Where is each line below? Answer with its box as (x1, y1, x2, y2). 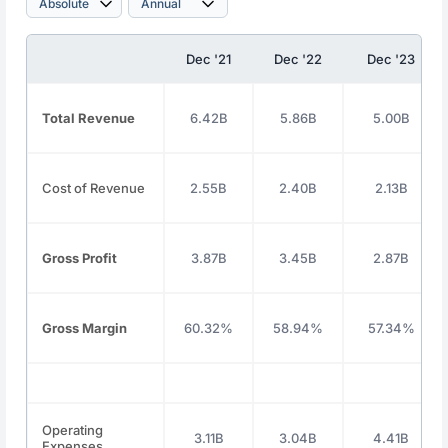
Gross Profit (42, 250, 118, 266)
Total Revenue (42, 110, 136, 126)
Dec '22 (274, 51, 323, 67)
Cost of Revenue (42, 180, 146, 196)
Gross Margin (42, 320, 128, 336)
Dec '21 (186, 51, 232, 67)
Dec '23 (367, 51, 416, 67)
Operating (42, 422, 104, 438)
